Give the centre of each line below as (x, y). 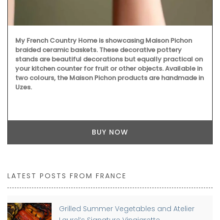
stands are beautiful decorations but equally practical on (109, 59)
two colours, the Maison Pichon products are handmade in (110, 78)
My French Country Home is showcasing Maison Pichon (104, 40)
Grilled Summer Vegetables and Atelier (127, 209)
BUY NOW (110, 132)
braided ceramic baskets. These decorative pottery (98, 50)
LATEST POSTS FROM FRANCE (67, 176)
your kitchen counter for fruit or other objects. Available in (109, 68)
